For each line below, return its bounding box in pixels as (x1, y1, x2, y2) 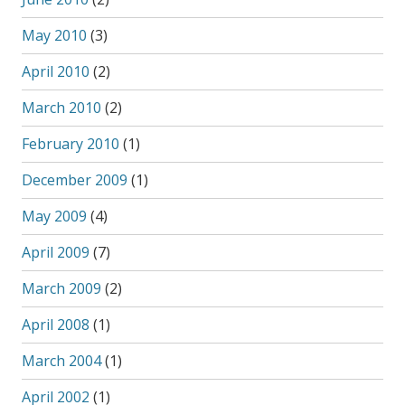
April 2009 (21, 242, 89, 262)
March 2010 (21, 98, 101, 118)
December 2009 (21, 170, 127, 190)
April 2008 (21, 315, 89, 334)
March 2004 (21, 351, 101, 371)
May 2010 (21, 25, 87, 45)
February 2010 (21, 134, 119, 154)
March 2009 (21, 278, 101, 298)
